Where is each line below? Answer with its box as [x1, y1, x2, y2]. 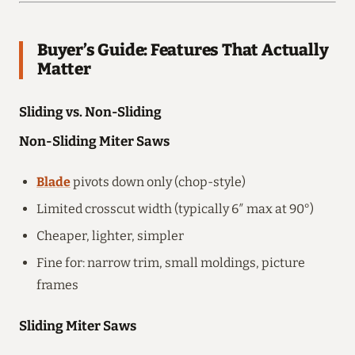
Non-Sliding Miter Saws [19, 132, 170, 149]
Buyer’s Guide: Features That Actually [37, 40, 329, 60]
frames [36, 277, 78, 292]
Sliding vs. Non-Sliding [19, 103, 162, 120]
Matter [37, 59, 91, 79]
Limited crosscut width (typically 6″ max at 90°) [36, 200, 314, 216]
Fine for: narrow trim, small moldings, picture [36, 254, 305, 270]
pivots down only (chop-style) [71, 174, 246, 189]
